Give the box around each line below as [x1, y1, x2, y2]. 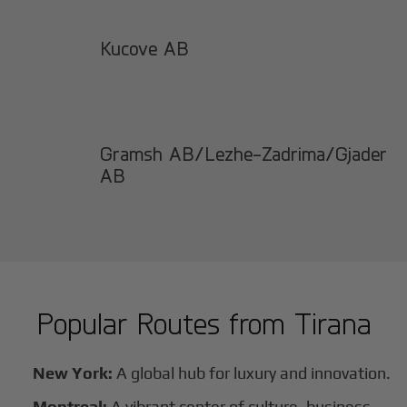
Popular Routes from [35, 305, 294, 342]
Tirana [293, 305, 372, 342]
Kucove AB [100, 36, 190, 61]
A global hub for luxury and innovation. [113, 363, 392, 383]
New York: [33, 363, 114, 383]
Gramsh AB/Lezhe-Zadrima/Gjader [100, 142, 388, 166]
